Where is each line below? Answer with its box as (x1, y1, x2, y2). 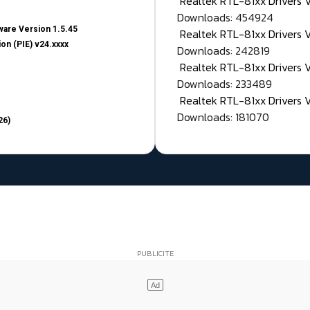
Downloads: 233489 (177, 75, 272, 93)
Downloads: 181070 (177, 109, 269, 126)
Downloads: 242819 (177, 42, 270, 60)
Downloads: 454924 (177, 9, 273, 26)
